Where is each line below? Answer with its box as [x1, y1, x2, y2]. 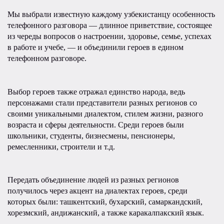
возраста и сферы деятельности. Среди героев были [7, 120, 184, 129]
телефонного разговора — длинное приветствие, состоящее [7, 21, 212, 29]
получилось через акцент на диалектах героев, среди [7, 186, 187, 195]
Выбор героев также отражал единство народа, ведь [7, 87, 185, 96]
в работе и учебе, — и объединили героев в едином [7, 43, 183, 51]
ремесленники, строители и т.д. [7, 142, 115, 151]
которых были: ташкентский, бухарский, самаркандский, [7, 197, 202, 206]
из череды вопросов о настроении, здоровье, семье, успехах [7, 32, 211, 40]
